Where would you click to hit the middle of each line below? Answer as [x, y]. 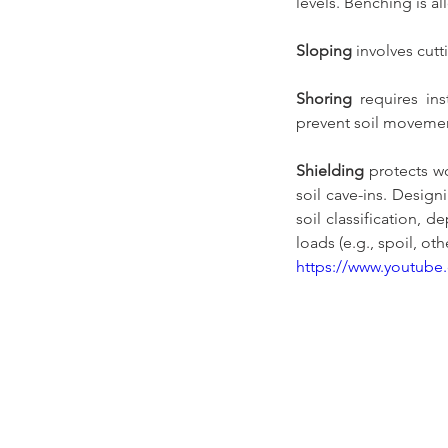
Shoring [324, 99]
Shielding [330, 171]
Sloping [324, 51]
